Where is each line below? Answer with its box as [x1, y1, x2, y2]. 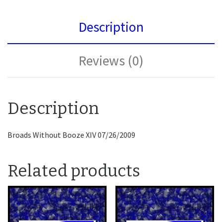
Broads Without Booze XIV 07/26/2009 [7, 129, 135, 140]
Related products [7, 161, 140, 181]
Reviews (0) [78, 52, 144, 69]
